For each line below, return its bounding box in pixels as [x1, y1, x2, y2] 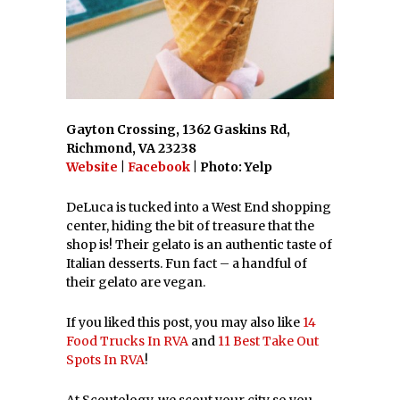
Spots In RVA [66, 351, 145, 368]
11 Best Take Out [218, 332, 319, 349]
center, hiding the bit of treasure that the [66, 217, 314, 234]
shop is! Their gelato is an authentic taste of [66, 236, 332, 253]
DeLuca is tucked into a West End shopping [66, 198, 331, 215]
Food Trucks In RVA [66, 332, 188, 349]
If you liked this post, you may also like [66, 313, 303, 330]
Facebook [128, 158, 190, 175]
